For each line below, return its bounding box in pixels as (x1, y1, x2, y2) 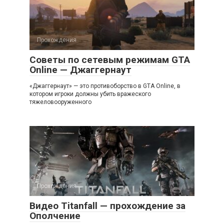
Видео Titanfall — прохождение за (29, 200, 185, 211)
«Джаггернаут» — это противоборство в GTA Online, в (29, 82, 180, 89)
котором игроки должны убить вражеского (29, 90, 151, 97)
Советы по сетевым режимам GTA (29, 54, 190, 65)
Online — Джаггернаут (29, 64, 131, 75)
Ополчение (29, 210, 80, 221)
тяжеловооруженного (29, 98, 91, 105)
